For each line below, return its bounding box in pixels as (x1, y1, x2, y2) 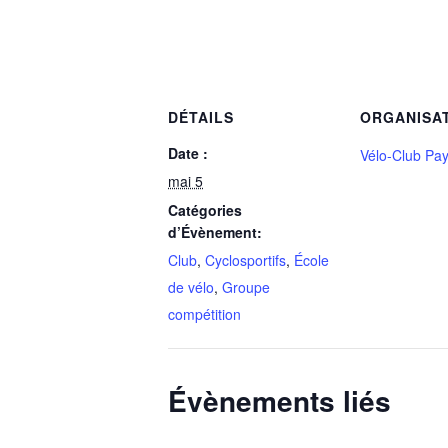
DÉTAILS (168, 107, 234, 127)
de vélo (168, 277, 214, 297)
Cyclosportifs (205, 250, 286, 270)
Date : (168, 143, 208, 163)
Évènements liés (168, 380, 391, 421)
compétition (168, 304, 241, 324)
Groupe (222, 277, 270, 297)
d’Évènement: (168, 222, 262, 242)
